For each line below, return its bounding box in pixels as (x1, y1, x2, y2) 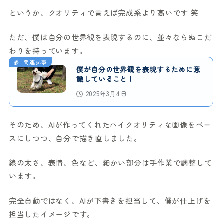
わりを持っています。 (8, 45, 87, 56)
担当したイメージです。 (8, 208, 95, 219)
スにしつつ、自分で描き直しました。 (8, 132, 142, 143)
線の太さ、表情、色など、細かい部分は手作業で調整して (8, 157, 212, 168)
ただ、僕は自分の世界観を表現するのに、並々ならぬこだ (8, 32, 212, 43)
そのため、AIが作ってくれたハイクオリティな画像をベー (8, 119, 212, 130)
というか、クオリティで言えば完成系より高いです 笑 (8, 7, 199, 18)
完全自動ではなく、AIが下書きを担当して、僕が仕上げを (8, 195, 212, 206)
